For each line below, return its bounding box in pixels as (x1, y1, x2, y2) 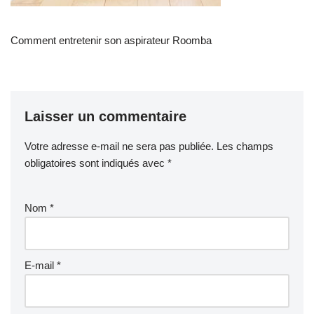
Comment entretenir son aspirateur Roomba (11, 34, 212, 46)
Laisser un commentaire (25, 108, 186, 124)
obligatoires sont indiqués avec (25, 156, 168, 169)
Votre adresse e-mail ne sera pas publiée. (25, 139, 214, 152)
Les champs (217, 139, 273, 152)
